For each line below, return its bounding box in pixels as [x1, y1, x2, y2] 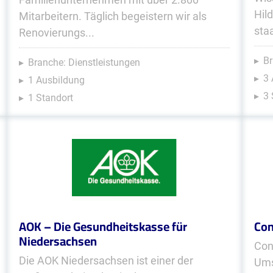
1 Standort [27, 92, 73, 104]
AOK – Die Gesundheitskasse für [18, 215, 187, 238]
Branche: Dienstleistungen [27, 57, 140, 68]
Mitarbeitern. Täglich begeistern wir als [18, 10, 207, 23]
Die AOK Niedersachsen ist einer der [18, 254, 193, 267]
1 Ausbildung [27, 74, 85, 86]
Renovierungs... [18, 26, 94, 39]
